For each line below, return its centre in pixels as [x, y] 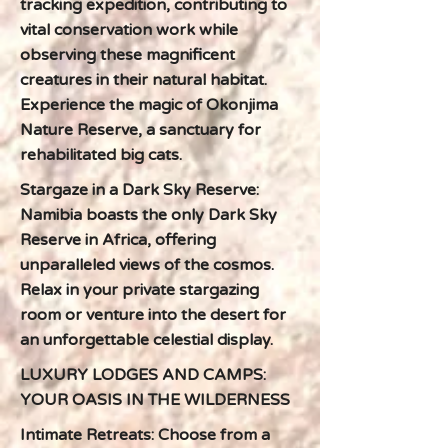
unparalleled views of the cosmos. [147, 265]
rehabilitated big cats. [101, 155]
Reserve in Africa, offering [118, 240]
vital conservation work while [129, 30]
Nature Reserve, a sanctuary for [140, 130]
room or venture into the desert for [153, 315]
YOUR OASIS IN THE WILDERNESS [155, 400]
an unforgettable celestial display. [146, 340]
